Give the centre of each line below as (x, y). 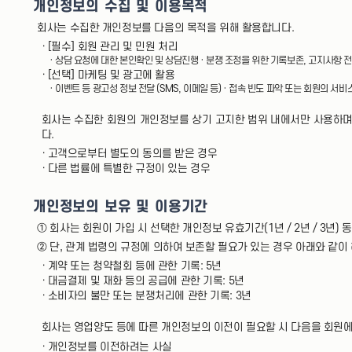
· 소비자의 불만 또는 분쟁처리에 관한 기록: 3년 (146, 296)
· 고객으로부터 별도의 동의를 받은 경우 (129, 154)
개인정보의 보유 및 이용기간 (121, 206)
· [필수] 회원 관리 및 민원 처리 (110, 47)
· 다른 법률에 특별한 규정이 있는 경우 (126, 169)
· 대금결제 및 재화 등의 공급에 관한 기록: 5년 (143, 281)
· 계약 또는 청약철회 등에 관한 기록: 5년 (131, 266)
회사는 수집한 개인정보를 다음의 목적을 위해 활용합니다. (166, 27)
